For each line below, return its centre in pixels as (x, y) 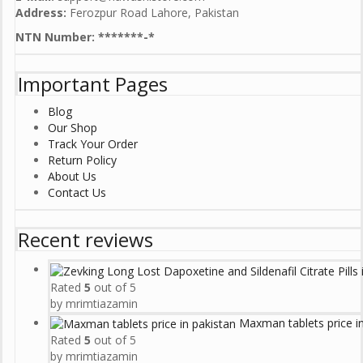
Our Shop (73, 128)
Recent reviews (85, 240)
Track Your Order (93, 144)
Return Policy (82, 160)
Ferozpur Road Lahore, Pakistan (153, 13)
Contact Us (77, 193)
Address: (41, 13)
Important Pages (93, 84)
